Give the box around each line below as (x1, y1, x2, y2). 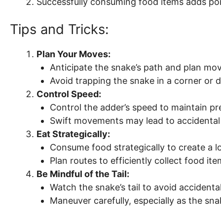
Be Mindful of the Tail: (37, 169, 129, 179)
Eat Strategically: (37, 129, 110, 139)
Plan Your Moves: (37, 49, 110, 59)
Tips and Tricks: (10, 21, 109, 37)
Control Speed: (37, 89, 101, 99)
